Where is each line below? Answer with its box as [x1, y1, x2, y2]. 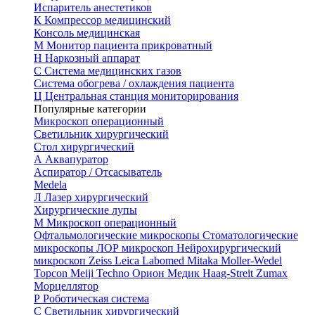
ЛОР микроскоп [96, 242, 176, 254]
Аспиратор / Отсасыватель [34, 166, 162, 178]
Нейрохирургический [176, 242, 281, 254]
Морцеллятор [34, 280, 98, 292]
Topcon [34, 267, 70, 279]
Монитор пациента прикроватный [46, 39, 212, 51]
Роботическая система [43, 292, 149, 304]
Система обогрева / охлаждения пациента [34, 77, 234, 89]
